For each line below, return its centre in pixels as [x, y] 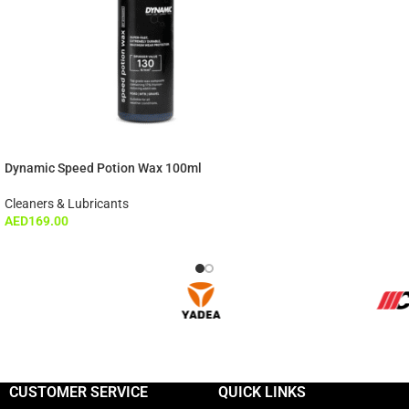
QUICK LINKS [262, 392]
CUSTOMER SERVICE [79, 392]
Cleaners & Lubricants [67, 203]
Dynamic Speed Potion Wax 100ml [103, 168]
